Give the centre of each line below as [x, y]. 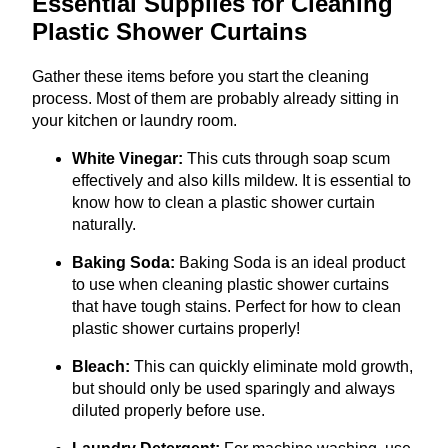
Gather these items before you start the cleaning [200, 76]
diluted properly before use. [168, 410]
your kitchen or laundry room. [134, 120]
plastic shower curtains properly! [186, 328]
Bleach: [101, 366]
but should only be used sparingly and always [233, 388]
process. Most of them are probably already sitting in [215, 98]
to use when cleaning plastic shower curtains [230, 284]
